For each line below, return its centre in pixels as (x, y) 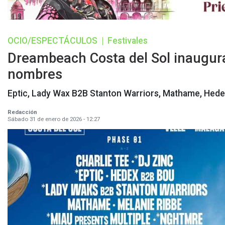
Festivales (128, 41)
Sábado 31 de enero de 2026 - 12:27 (54, 119)
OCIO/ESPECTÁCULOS (53, 41)
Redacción (22, 112)
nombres (35, 75)
